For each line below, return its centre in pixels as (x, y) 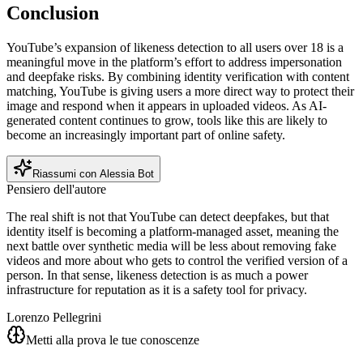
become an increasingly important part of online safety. (146, 135)
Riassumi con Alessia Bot (93, 174)
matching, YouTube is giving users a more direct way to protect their (180, 92)
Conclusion (53, 13)
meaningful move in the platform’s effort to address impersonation (174, 62)
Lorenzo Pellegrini (54, 318)
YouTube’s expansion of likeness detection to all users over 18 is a (175, 48)
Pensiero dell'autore (56, 190)
